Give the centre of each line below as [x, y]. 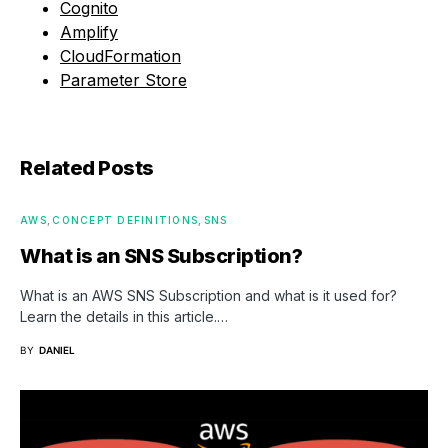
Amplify [89, 32]
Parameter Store [123, 80]
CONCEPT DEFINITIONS [125, 220]
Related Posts [87, 168]
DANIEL [57, 350]
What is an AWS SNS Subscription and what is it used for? [208, 295]
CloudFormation [120, 56]
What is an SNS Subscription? [161, 256]
